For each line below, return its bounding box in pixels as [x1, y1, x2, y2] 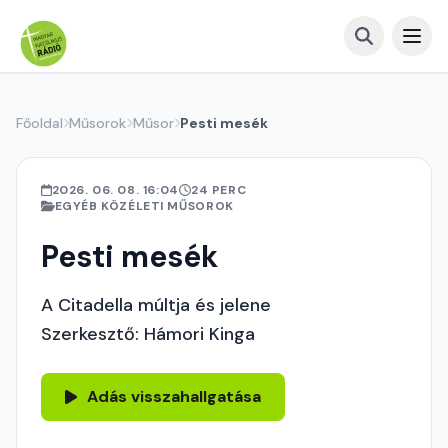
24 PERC [190, 182, 247, 198]
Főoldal [16, 114, 63, 132]
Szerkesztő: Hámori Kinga [41, 322, 255, 346]
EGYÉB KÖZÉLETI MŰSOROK [54, 198, 234, 214]
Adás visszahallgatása [87, 386, 261, 407]
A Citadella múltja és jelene [41, 293, 271, 317]
